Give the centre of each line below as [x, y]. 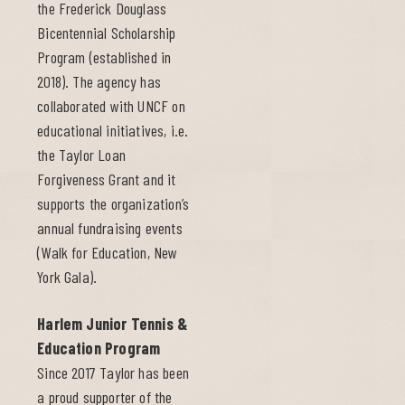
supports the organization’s [113, 204]
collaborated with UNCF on [111, 106]
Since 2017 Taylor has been [113, 373]
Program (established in [104, 57]
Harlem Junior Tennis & [113, 324]
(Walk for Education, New [108, 253]
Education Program [99, 348]
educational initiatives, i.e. [113, 131]
